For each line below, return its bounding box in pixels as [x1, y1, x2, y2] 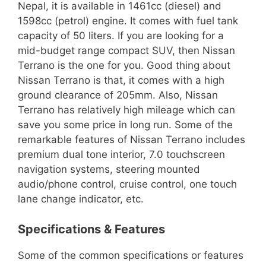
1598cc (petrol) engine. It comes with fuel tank [18, 15, 238, 27]
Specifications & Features [18, 221, 165, 236]
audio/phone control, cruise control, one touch [18, 178, 237, 191]
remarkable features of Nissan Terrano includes [18, 134, 245, 146]
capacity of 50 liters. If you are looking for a [18, 30, 224, 42]
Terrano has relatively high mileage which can [18, 104, 235, 116]
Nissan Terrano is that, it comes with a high [18, 74, 224, 87]
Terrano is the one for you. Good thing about [18, 59, 230, 72]
